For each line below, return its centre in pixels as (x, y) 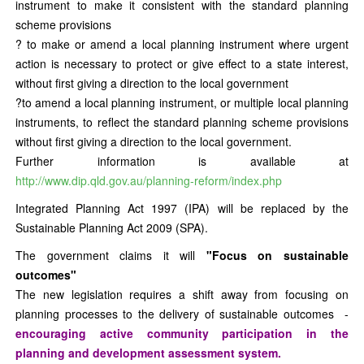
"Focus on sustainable (277, 255)
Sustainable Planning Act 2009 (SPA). (112, 227)
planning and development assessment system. (148, 353)
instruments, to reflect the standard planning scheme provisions (182, 122)
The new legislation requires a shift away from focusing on (182, 294)
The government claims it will (111, 255)
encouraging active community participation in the (182, 333)
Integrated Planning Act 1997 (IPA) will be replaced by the (182, 208)
